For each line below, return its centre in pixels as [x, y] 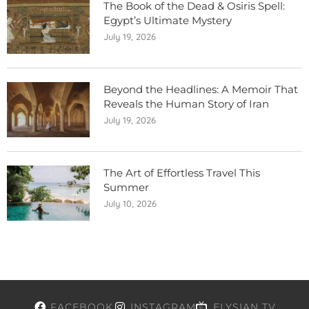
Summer [126, 187]
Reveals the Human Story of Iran [186, 103]
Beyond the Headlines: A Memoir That [201, 89]
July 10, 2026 [130, 203]
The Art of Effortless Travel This [182, 172]
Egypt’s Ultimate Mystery [168, 20]
